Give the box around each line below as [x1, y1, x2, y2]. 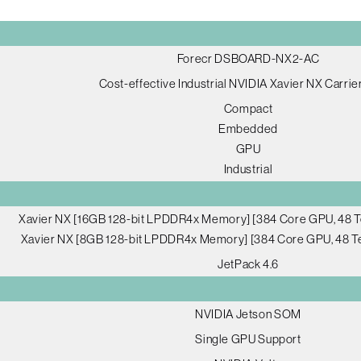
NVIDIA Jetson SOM [195, 306, 301, 321]
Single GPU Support [195, 331, 301, 346]
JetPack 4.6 [217, 256, 280, 271]
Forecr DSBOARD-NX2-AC [176, 51, 320, 65]
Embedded [218, 121, 279, 135]
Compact [223, 101, 273, 115]
